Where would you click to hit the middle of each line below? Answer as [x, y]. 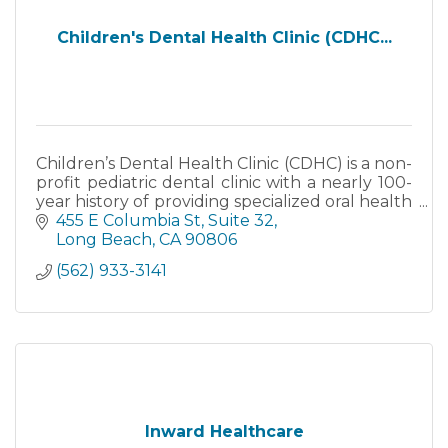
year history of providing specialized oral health [224, 201]
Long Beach [104, 240]
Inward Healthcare [224, 432]
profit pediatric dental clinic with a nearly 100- [224, 182]
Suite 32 [241, 221]
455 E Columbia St [128, 221]
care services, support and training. [174, 220]
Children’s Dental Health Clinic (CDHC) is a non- [224, 163]
